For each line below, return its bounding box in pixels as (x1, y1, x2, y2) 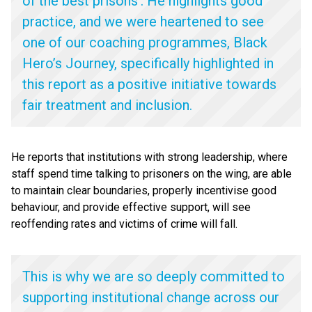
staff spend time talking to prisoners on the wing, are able (11, 167, 292, 180)
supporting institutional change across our (22, 289, 279, 306)
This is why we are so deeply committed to (22, 268, 285, 285)
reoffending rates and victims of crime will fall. (11, 217, 240, 231)
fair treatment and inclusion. (22, 97, 192, 114)
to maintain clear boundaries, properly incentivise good (11, 184, 276, 197)
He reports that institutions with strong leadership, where (11, 150, 288, 164)
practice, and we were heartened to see (22, 13, 264, 30)
